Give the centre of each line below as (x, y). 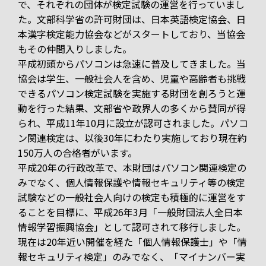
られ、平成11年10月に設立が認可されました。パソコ (133, 123)
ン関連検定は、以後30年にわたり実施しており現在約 (132, 138)
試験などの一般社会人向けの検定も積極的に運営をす (132, 197)
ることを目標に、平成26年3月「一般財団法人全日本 (130, 212)
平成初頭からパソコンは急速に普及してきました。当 (132, 64)
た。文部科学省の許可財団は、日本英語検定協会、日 (132, 19)
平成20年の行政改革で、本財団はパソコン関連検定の (132, 168)
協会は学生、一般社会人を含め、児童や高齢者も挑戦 (132, 79)
